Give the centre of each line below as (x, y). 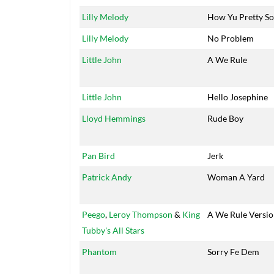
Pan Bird (98, 156)
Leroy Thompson (141, 215)
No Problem (231, 39)
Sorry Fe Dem (233, 252)
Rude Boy (225, 119)
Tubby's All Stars (113, 231)
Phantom (99, 252)
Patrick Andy (107, 177)
